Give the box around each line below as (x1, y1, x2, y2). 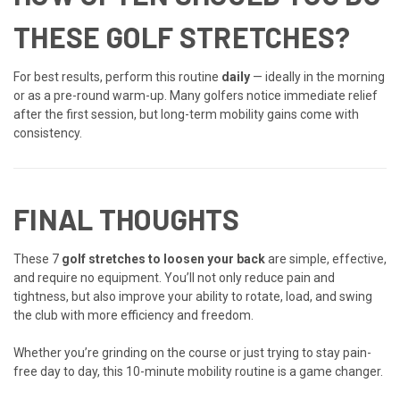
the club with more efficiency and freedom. (13, 307, 254, 322)
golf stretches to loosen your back (62, 251, 265, 266)
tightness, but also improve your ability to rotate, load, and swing (13, 288, 372, 304)
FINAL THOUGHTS (13, 201, 240, 236)
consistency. (13, 125, 82, 140)
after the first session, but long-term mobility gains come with (13, 106, 359, 121)
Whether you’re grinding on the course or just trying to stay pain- (13, 345, 371, 360)
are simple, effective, (265, 251, 387, 266)
